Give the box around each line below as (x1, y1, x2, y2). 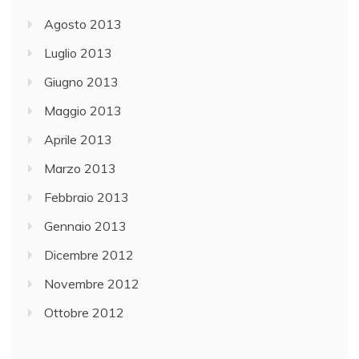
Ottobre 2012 (44, 305, 124, 321)
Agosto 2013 (44, 16, 122, 33)
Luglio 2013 (44, 45, 112, 62)
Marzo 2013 (44, 160, 116, 177)
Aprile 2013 (44, 131, 112, 148)
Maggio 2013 (44, 103, 122, 119)
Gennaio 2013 (44, 218, 127, 235)
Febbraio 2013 (44, 189, 129, 206)
